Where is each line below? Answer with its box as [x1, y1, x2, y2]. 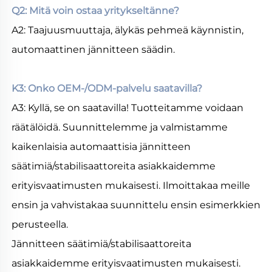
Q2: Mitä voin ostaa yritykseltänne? [12, 5, 182, 17]
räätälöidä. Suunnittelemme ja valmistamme [12, 121, 228, 134]
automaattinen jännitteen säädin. [12, 44, 177, 56]
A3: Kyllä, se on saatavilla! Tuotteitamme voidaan [12, 102, 243, 114]
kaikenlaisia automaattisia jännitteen [12, 141, 191, 153]
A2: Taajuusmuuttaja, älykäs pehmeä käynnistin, [12, 24, 243, 36]
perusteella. [12, 219, 70, 231]
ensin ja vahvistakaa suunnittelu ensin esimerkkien [12, 199, 260, 211]
